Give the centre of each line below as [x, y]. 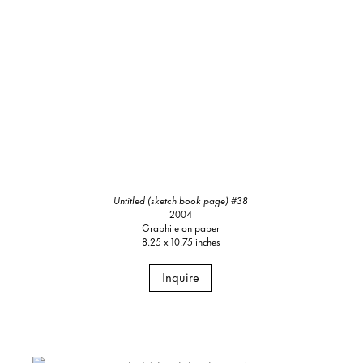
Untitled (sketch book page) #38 [181, 200]
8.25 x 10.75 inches [181, 241]
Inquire [181, 277]
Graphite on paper [181, 228]
